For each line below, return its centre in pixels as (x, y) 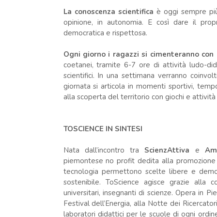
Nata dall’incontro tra (104, 150)
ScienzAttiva (167, 150)
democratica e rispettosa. (105, 33)
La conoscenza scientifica (108, 11)
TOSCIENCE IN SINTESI (103, 129)
